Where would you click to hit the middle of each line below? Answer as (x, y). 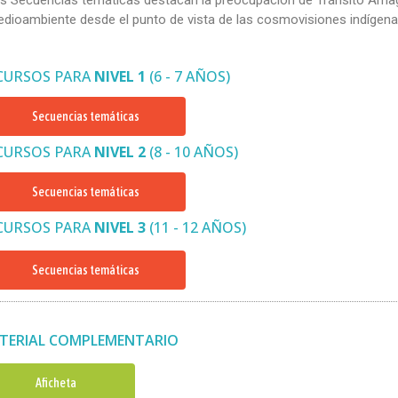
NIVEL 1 (120, 76)
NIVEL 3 (120, 227)
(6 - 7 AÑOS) (188, 76)
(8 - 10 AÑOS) (192, 152)
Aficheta (56, 383)
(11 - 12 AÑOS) (196, 227)
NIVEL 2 (120, 152)
